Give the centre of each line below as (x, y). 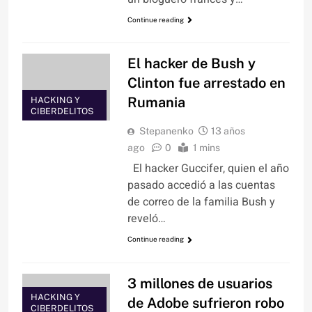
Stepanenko (166, 131)
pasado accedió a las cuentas (201, 186)
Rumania (156, 103)
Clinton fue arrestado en (206, 83)
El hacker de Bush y (191, 64)
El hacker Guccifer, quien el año (208, 169)
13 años (228, 131)
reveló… (146, 219)
